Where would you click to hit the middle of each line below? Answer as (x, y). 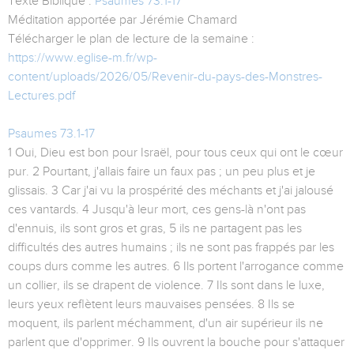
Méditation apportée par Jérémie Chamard (122, 20)
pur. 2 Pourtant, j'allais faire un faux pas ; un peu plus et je (162, 172)
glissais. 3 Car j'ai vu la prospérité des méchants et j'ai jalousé (171, 191)
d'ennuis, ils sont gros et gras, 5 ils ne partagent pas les (155, 229)
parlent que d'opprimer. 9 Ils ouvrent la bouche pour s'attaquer (176, 343)
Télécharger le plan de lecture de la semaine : (131, 39)
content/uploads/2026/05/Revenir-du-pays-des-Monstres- (165, 77)
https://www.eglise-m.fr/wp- (83, 58)
